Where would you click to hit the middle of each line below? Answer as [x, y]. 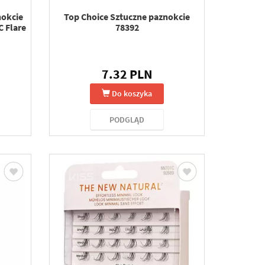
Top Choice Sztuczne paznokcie [127, 17]
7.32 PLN [127, 74]
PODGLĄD [127, 119]
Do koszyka [132, 93]
